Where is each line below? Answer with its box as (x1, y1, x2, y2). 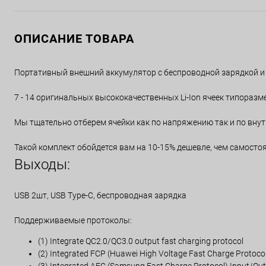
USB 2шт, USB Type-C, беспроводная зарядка (14, 191, 186, 200)
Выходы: (14, 156, 70, 173)
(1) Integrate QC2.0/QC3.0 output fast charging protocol (38, 236, 243, 246)
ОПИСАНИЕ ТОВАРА (14, 31, 134, 46)
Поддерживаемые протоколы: (14, 216, 132, 225)
